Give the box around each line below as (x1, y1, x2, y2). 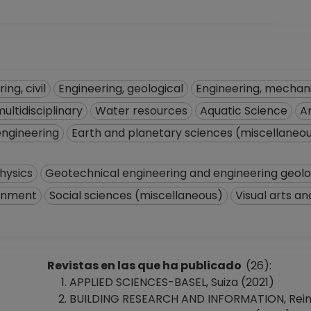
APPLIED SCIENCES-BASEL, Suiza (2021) (69, 274, 274, 290)
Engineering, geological (58, 81, 183, 96)
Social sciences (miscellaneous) (49, 187, 223, 203)
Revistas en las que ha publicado (47, 258, 246, 274)
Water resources (95, 103, 187, 119)
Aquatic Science (200, 103, 287, 119)
